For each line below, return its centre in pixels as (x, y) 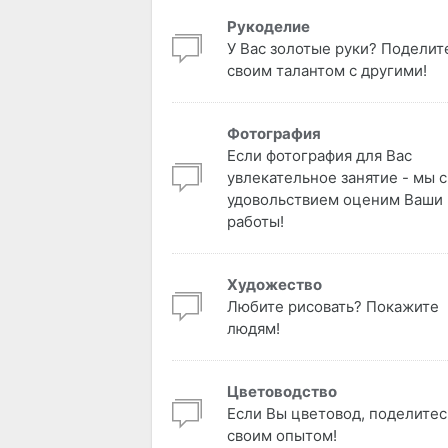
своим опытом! (282, 436)
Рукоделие (268, 27)
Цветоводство (282, 392)
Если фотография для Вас (319, 156)
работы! (255, 222)
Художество (274, 285)
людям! (253, 329)
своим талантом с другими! (327, 71)
